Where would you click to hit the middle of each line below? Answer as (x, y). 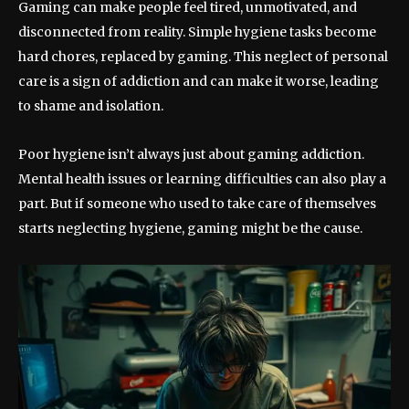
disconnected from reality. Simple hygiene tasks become (197, 31)
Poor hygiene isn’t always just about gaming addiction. (191, 154)
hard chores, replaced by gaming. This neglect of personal (203, 56)
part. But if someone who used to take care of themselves (197, 203)
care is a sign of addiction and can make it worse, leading (199, 81)
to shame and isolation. (91, 105)
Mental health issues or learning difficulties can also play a (202, 178)
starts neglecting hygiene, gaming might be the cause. (190, 228)
